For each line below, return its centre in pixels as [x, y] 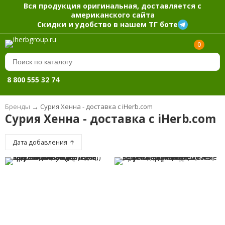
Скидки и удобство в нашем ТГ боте [107, 24]
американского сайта [113, 15]
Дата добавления [40, 143]
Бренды [17, 107]
